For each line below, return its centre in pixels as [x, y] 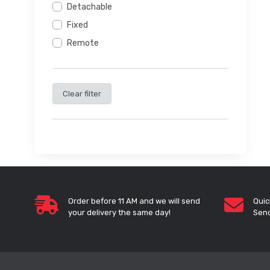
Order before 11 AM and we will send [134, 201]
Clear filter [82, 94]
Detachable [89, 7]
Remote [83, 43]
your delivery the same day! [119, 213]
